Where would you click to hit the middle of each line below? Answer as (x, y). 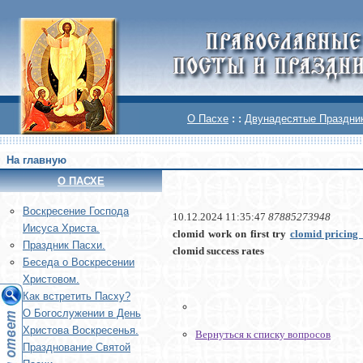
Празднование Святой (77, 348)
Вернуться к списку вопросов (263, 335)
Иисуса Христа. (61, 228)
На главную (36, 160)
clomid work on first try (231, 234)
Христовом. (51, 280)
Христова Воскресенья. (81, 331)
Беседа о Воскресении (79, 263)
